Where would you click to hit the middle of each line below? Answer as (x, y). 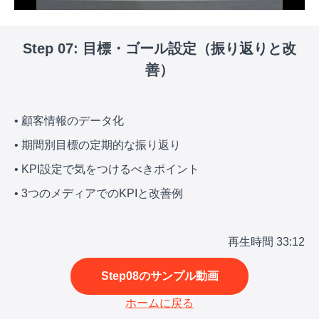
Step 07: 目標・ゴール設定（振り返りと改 (159, 49)
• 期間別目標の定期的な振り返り (98, 145)
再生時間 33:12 (266, 242)
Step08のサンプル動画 (159, 276)
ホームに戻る (159, 303)
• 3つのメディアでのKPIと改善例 (99, 194)
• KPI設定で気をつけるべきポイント (107, 169)
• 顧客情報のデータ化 (69, 121)
